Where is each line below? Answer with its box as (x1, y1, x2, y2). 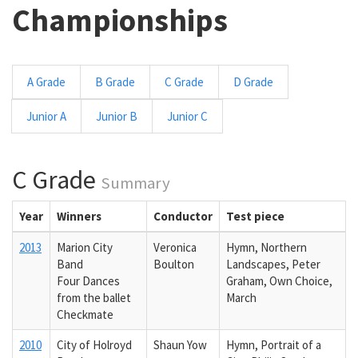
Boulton (153, 257, 194, 272)
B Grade (95, 74, 135, 89)
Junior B (96, 108, 137, 124)
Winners (57, 209, 101, 224)
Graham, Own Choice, (226, 273, 332, 288)
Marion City (57, 240, 113, 255)
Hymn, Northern (226, 240, 307, 255)
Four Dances (57, 273, 120, 288)
